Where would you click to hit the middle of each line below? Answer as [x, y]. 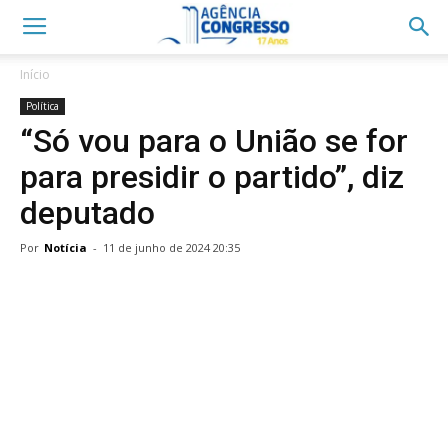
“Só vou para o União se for [214, 141]
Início [35, 74]
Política [42, 106]
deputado [87, 213]
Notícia [65, 247]
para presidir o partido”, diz [212, 177]
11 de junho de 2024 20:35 [171, 247]
